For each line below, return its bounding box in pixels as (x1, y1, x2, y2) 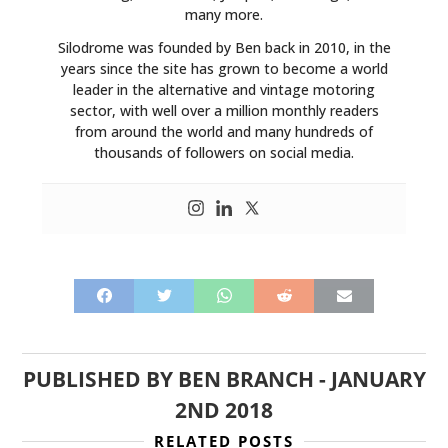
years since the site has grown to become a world (60, 58, 388, 78)
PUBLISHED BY (22, 364, 178, 393)
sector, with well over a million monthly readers (69, 100, 379, 120)
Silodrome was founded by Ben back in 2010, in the (57, 37, 391, 57)
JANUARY (330, 364, 426, 393)
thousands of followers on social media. (94, 142, 354, 162)
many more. (185, 4, 263, 24)
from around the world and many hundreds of (75, 121, 373, 141)
